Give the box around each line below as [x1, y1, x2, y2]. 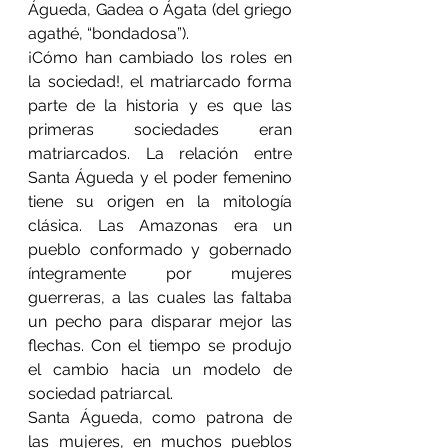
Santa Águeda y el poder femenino [28, 167, 292, 187]
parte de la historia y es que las [28, 95, 292, 115]
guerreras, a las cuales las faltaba [28, 287, 292, 307]
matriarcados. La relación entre [28, 143, 292, 163]
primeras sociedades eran [28, 119, 292, 139]
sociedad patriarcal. [28, 383, 173, 403]
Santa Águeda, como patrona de [28, 407, 292, 427]
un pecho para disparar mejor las [28, 311, 292, 331]
